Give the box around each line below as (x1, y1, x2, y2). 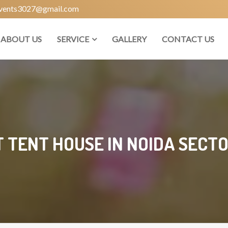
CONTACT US (162, 34, 214, 44)
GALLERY (112, 34, 147, 44)
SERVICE (57, 34, 89, 44)
